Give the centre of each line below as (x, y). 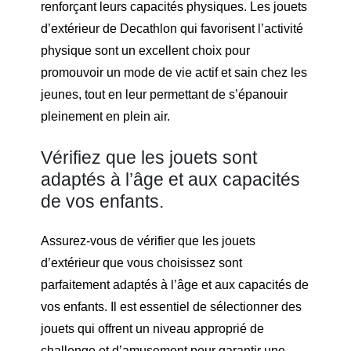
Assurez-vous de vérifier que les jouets (148, 241)
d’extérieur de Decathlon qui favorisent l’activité (172, 29)
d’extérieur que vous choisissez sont (141, 263)
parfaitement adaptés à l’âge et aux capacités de (175, 285)
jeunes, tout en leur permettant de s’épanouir (164, 95)
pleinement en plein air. (105, 117)
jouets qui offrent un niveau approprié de (152, 329)
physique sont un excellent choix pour (145, 51)
